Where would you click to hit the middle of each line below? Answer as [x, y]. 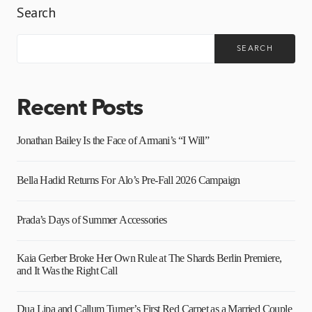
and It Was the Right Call [67, 271]
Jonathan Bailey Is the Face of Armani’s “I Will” [113, 141]
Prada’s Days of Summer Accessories [92, 220]
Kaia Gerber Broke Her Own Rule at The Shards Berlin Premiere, [149, 258]
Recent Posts [80, 110]
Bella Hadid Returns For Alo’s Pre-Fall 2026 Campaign [128, 180]
